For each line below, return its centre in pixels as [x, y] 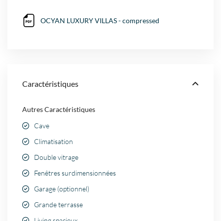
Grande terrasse [59, 205]
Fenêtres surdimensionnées [75, 173]
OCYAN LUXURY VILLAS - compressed [100, 21]
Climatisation [54, 142]
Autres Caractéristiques [59, 110]
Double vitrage [56, 157]
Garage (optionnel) [62, 189]
